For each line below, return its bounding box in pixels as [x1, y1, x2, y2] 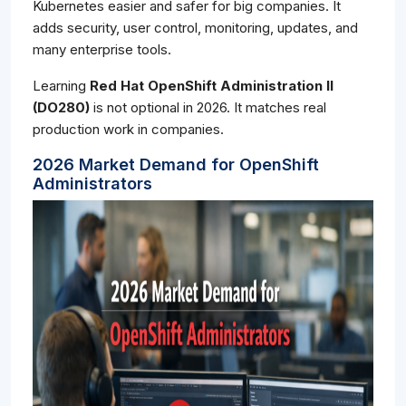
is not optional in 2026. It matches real [90, 99, 326, 117]
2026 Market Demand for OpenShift [33, 155, 319, 175]
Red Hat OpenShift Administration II [90, 77, 333, 95]
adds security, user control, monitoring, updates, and [33, 19, 358, 37]
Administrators [33, 174, 152, 194]
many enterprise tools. [33, 41, 171, 59]
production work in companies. [33, 121, 224, 139]
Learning [33, 77, 90, 95]
